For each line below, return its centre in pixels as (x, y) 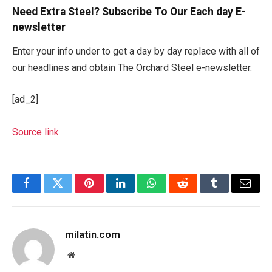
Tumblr (229, 192)
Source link (36, 132)
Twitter (73, 192)
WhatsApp (174, 192)
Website (88, 254)
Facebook (47, 192)
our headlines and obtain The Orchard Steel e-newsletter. (132, 68)
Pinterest (107, 192)
